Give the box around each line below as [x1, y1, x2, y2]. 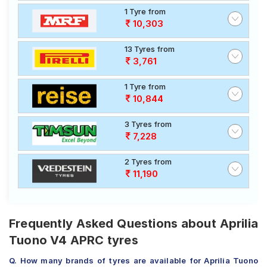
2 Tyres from [125, 157, 172, 166]
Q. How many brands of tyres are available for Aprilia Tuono [9, 256, 258, 265]
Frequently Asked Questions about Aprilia [9, 216, 258, 231]
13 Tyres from [125, 44, 175, 54]
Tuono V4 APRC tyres [9, 233, 138, 247]
